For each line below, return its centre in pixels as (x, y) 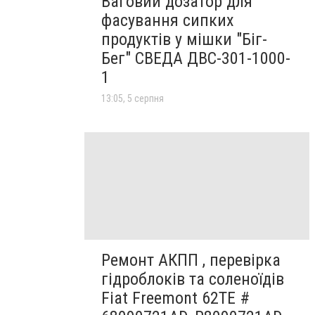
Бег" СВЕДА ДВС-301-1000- (196, 59)
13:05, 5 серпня (133, 99)
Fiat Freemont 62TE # (175, 298)
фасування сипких (168, 21)
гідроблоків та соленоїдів (193, 279)
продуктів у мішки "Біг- (184, 40)
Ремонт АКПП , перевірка (191, 260)
